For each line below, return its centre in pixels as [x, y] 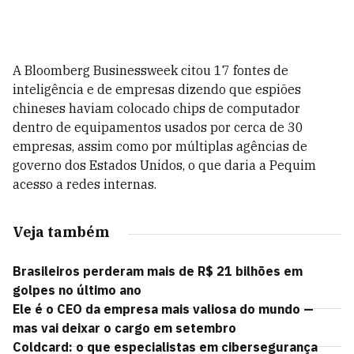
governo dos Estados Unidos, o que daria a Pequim [164, 165]
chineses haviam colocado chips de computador [156, 108]
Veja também [61, 232]
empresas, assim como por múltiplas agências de [160, 146]
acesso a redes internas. [85, 184]
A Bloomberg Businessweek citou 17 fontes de [151, 70]
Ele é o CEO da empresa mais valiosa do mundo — [163, 309]
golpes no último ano [77, 290]
